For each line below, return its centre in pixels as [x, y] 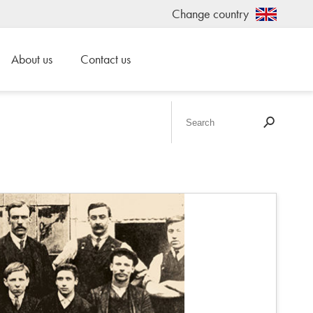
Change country [210, 14]
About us [32, 59]
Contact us [105, 59]
